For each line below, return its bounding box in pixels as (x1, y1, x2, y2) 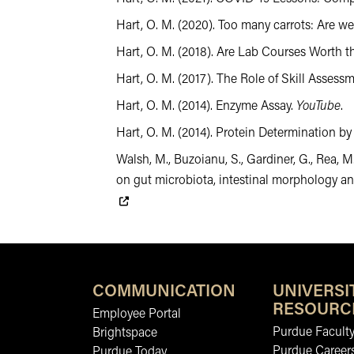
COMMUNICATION (92, 284, 235, 300)
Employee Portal (92, 308, 181, 321)
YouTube (296, 100, 341, 113)
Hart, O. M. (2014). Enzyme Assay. (116, 100, 296, 113)
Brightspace (92, 327, 157, 340)
